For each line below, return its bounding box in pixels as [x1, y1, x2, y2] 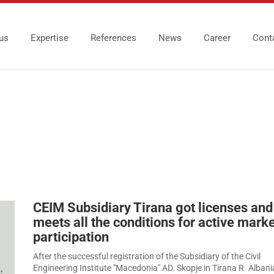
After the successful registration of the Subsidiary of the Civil [33, 251, 261, 261]
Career [204, 32, 231, 43]
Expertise [31, 32, 68, 43]
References [91, 32, 136, 43]
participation [33, 229, 109, 245]
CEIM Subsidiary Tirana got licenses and [33, 200, 273, 215]
